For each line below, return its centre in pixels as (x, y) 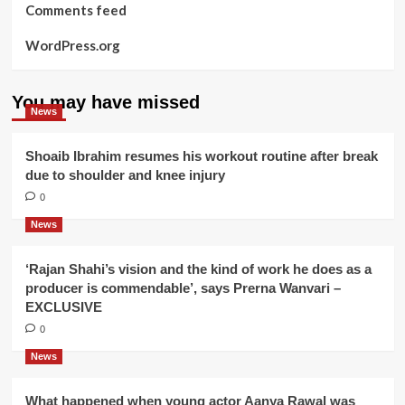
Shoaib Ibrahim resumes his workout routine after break (201, 156)
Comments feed (75, 10)
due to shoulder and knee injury (125, 175)
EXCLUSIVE (63, 307)
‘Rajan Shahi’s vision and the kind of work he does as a (198, 269)
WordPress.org (72, 45)
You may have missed (105, 102)
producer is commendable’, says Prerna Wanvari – (183, 288)
